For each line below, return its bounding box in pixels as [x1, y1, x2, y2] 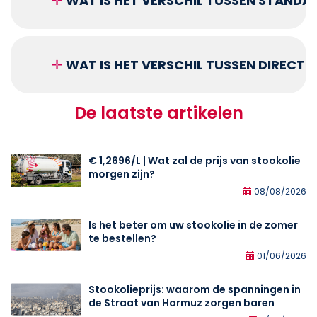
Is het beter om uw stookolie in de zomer [88, 217, 298, 232]
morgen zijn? [88, 166, 155, 181]
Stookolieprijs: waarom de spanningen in [88, 282, 301, 296]
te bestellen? [88, 231, 156, 246]
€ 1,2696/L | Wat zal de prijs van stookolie [88, 153, 301, 168]
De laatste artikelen [74, 100, 243, 125]
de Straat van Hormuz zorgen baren [88, 295, 275, 310]
